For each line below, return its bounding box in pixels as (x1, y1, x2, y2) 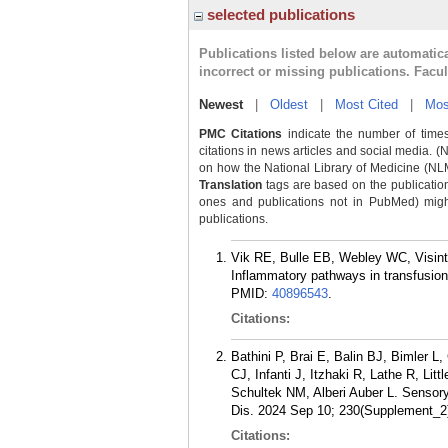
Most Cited (335, 97, 398, 112)
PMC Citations (199, 127, 283, 141)
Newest (199, 97, 243, 112)
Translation (199, 178, 262, 192)
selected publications (203, 6, 355, 23)
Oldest (270, 97, 308, 112)
